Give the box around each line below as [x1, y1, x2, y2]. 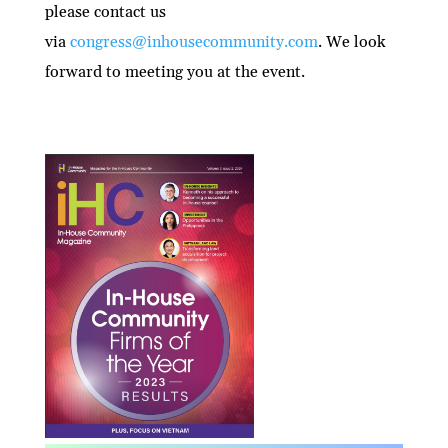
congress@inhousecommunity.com [69, 31, 318, 52]
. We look [317, 31, 386, 52]
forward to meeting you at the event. [44, 61, 305, 82]
